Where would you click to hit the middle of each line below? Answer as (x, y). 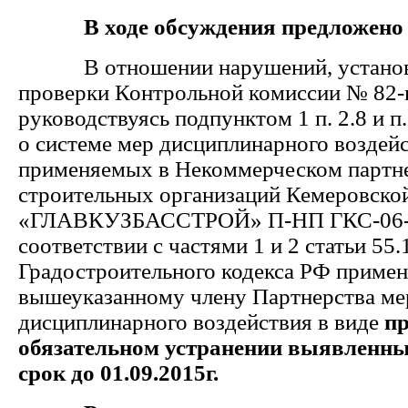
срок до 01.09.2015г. (118, 373)
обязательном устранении (150, 347)
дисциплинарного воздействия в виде (201, 322)
